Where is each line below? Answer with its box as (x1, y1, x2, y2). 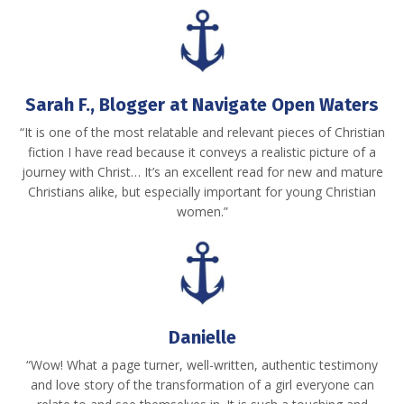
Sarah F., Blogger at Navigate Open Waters (25, 94, 379, 116)
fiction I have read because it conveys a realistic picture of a (28, 143, 376, 161)
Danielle (168, 326, 236, 348)
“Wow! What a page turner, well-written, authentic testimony (26, 355, 378, 373)
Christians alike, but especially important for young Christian (28, 183, 376, 201)
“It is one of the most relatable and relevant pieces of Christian (19, 124, 385, 142)
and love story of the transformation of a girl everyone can (30, 375, 374, 393)
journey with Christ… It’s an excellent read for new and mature (21, 163, 383, 181)
